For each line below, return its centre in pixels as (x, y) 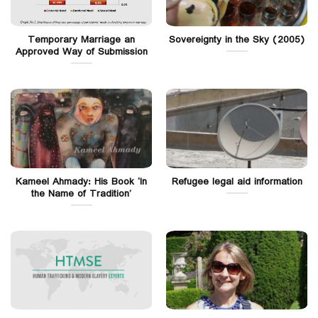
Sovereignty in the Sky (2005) (237, 40)
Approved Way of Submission (81, 52)
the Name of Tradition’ (81, 194)
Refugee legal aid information (237, 182)
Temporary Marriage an (81, 40)
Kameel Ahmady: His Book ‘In (81, 182)
